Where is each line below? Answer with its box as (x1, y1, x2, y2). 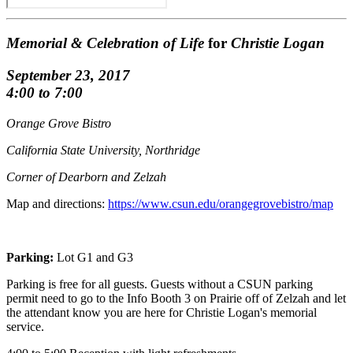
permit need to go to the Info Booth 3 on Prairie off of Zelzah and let (6, 291, 346, 305)
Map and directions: (6, 196, 108, 210)
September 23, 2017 (6, 66, 130, 84)
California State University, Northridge (6, 143, 200, 157)
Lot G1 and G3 (54, 250, 133, 264)
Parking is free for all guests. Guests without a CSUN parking (6, 277, 313, 291)
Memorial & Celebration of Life (6, 35, 208, 52)
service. (6, 319, 47, 333)
